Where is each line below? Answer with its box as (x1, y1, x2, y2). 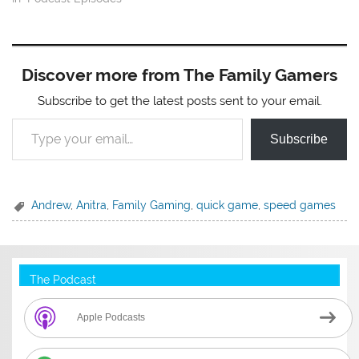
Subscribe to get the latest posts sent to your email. (37, 94, 322, 109)
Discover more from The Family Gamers (22, 65, 337, 86)
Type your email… (11, 111, 48, 126)
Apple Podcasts (77, 312, 146, 324)
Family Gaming (112, 198, 192, 212)
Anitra (76, 198, 107, 212)
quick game (196, 198, 259, 212)
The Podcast (29, 273, 96, 287)
